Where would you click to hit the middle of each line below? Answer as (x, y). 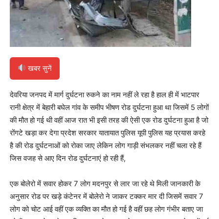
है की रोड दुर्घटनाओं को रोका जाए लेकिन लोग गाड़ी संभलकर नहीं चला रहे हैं (106, 145)
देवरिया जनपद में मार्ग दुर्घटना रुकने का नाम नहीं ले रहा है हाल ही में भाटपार (105, 94)
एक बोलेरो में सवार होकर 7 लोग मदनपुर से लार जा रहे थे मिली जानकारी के (105, 183)
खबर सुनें (39, 68)
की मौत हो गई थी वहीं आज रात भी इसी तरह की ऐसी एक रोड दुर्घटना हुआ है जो (109, 120)
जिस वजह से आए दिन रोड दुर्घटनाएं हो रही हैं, (68, 158)
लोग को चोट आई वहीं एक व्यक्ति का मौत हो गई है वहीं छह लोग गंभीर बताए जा (106, 209)
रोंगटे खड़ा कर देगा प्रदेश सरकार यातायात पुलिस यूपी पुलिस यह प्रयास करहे (108, 132)
